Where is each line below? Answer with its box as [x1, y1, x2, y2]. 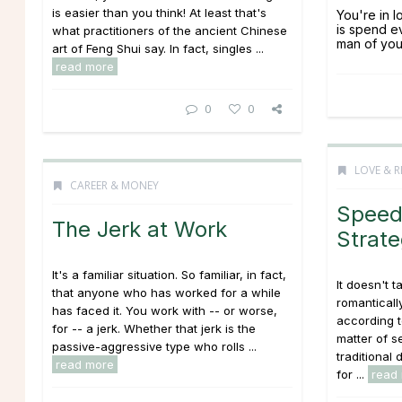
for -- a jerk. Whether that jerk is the [52, 321, 256, 336]
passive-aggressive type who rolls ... [52, 339, 257, 354]
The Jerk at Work [52, 216, 227, 242]
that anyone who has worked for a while [52, 285, 281, 300]
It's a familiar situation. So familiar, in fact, [52, 267, 286, 282]
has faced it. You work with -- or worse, [52, 303, 277, 318]
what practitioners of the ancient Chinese [52, 23, 287, 38]
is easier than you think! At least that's [52, 5, 267, 20]
